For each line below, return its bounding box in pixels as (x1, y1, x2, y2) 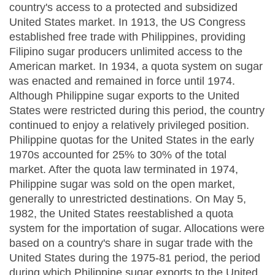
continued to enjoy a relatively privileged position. (9, 119, 249, 132)
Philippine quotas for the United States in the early (9, 134, 254, 147)
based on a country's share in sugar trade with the (9, 237, 253, 250)
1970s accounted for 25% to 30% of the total (9, 149, 227, 161)
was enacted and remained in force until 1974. (9, 75, 235, 88)
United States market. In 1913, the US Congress (9, 16, 246, 29)
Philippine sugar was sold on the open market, (9, 178, 235, 191)
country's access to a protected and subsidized (9, 1, 238, 14)
